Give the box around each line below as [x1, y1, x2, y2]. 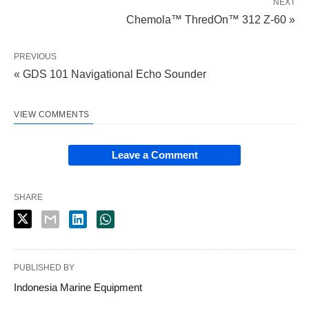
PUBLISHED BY [14, 262, 74, 272]
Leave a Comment [111, 148, 198, 161]
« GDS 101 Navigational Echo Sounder [14, 68, 206, 80]
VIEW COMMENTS [14, 109, 90, 119]
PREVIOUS [14, 51, 57, 61]
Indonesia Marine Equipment [14, 281, 142, 293]
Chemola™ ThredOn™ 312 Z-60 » [126, 13, 295, 26]
